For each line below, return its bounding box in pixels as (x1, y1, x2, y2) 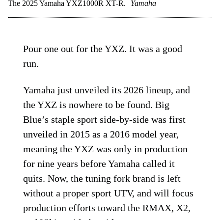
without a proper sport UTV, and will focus (23, 188, 194, 198)
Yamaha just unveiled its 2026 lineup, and (23, 84, 191, 95)
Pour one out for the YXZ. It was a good (23, 43, 183, 54)
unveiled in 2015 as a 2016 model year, (23, 129, 179, 139)
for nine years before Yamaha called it (23, 158, 175, 169)
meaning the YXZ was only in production (23, 143, 188, 154)
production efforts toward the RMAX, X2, (23, 202, 191, 213)
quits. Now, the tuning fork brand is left (23, 173, 181, 184)
